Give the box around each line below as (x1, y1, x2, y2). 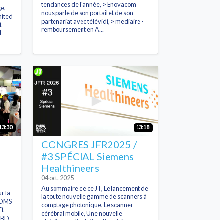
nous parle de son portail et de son (41, 8, 133, 17)
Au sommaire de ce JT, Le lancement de (41, 184, 148, 192)
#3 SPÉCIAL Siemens (41, 150, 134, 163)
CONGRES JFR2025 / (41, 138, 137, 151)
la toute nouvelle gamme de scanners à (41, 192, 147, 201)
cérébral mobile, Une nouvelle (41, 209, 122, 218)
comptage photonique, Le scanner (41, 201, 133, 209)
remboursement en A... (41, 25, 104, 33)
